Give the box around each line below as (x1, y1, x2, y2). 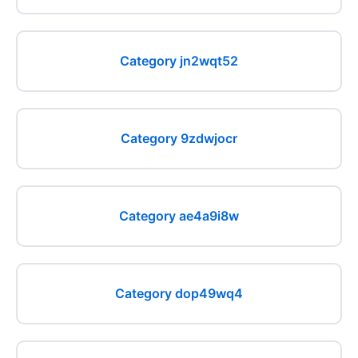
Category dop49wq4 (115, 285, 243, 301)
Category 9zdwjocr (121, 130, 237, 146)
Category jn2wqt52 (120, 53, 238, 69)
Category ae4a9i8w (119, 208, 239, 224)
